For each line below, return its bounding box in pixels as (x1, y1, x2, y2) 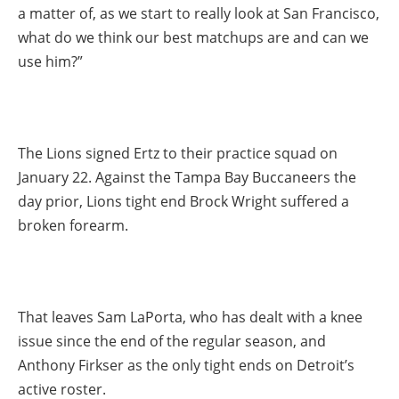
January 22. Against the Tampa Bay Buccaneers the (18, 167, 356, 188)
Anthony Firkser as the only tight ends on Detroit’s (18, 355, 354, 376)
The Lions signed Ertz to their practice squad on (18, 143, 338, 164)
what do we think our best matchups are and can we (18, 27, 369, 47)
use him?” (18, 51, 83, 71)
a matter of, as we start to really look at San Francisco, (18, 3, 379, 23)
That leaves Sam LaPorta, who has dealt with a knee (18, 307, 362, 328)
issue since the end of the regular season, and (18, 331, 326, 352)
